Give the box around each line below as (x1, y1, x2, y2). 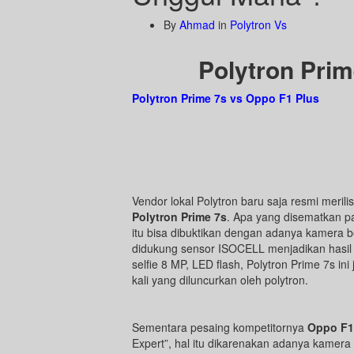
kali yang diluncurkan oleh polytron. (132, 272, 308, 288)
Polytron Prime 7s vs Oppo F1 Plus (132, 90, 319, 106)
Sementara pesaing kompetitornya (132, 319, 307, 335)
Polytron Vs (230, 17, 287, 32)
